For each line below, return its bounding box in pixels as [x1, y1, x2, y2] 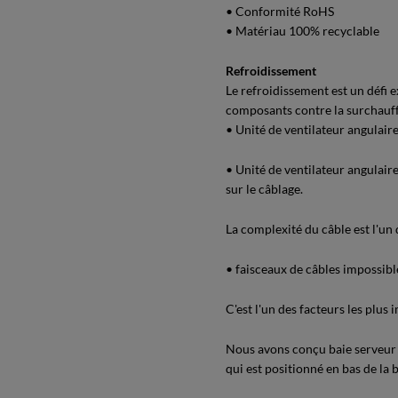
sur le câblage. [226, 181, 303, 196]
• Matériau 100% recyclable [226, 23, 379, 38]
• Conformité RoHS [226, 4, 334, 19]
